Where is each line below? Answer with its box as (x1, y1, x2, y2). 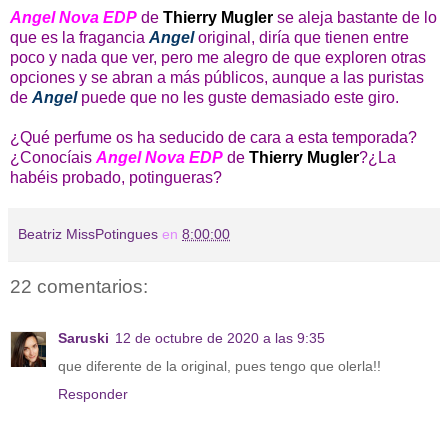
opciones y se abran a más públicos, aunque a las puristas (10, 68, 424, 86)
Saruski (58, 330, 109, 347)
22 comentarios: (10, 275, 148, 297)
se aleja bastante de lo (273, 8, 437, 26)
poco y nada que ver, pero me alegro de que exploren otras (10, 48, 426, 66)
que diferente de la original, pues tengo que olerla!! (58, 358, 381, 375)
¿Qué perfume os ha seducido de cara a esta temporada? (10, 128, 417, 146)
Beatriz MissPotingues (18, 225, 158, 242)
